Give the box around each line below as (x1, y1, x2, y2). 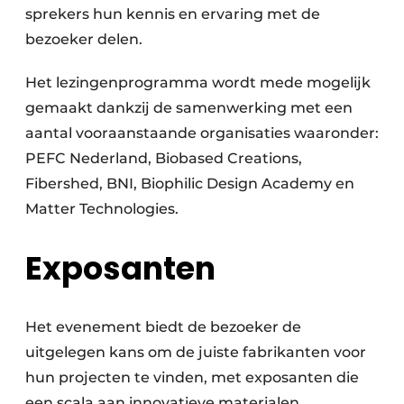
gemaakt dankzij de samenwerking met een (25, 98, 353, 116)
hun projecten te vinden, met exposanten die (25, 368, 359, 386)
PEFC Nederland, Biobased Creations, (25, 149, 302, 167)
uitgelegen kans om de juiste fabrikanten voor (25, 343, 366, 361)
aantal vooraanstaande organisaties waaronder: (25, 124, 379, 142)
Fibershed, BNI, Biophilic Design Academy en (25, 174, 354, 192)
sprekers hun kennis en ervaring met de (25, 5, 320, 23)
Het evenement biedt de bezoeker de (25, 317, 301, 335)
